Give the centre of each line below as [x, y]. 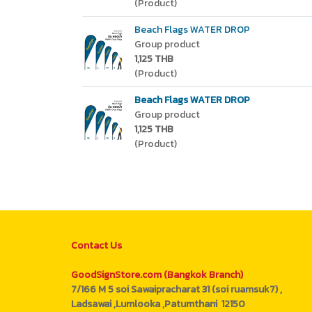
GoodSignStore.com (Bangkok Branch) [157, 275]
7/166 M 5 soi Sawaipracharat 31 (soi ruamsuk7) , [177, 289]
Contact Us [96, 245]
